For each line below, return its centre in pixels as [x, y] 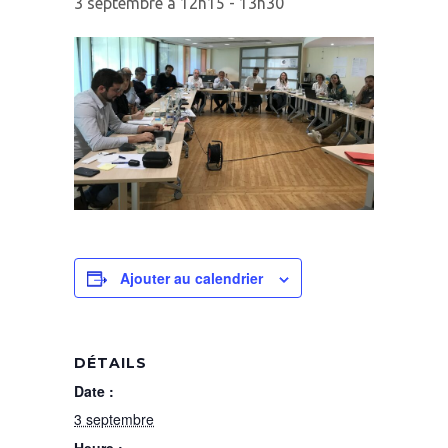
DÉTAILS [110, 363]
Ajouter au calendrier [191, 278]
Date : [94, 391]
